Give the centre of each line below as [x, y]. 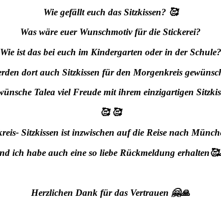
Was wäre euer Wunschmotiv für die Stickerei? [110, 32]
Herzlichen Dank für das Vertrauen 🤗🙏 [110, 192]
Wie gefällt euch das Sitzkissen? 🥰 [110, 12]
